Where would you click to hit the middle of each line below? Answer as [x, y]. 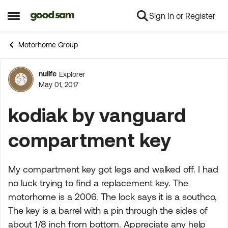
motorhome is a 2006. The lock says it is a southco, [112, 197]
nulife [48, 74]
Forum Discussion [97, 85]
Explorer [72, 74]
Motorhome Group [48, 45]
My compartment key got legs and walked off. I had [113, 169]
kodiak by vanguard [97, 115]
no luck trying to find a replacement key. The [98, 183]
